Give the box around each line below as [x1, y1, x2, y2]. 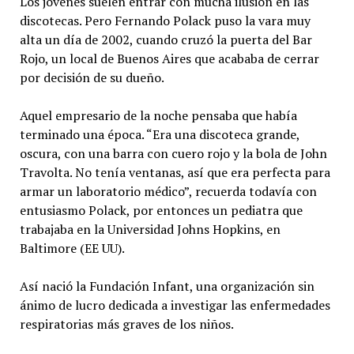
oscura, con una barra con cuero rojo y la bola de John [19, 145, 327, 163]
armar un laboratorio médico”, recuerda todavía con [19, 183, 317, 201]
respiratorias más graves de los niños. [19, 315, 234, 333]
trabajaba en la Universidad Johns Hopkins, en [19, 220, 281, 239]
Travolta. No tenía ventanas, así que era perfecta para [19, 164, 330, 182]
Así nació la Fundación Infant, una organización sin [19, 277, 314, 296]
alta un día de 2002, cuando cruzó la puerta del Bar [19, 31, 312, 49]
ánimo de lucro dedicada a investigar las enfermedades [19, 296, 330, 314]
